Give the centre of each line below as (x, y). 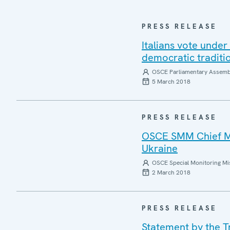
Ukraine (160, 148)
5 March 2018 (171, 82)
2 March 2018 (171, 172)
